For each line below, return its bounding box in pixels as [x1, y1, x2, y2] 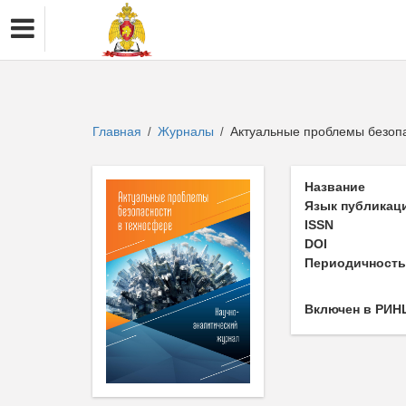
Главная [92, 124, 141, 139]
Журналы [158, 124, 214, 139]
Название [304, 179, 366, 194]
